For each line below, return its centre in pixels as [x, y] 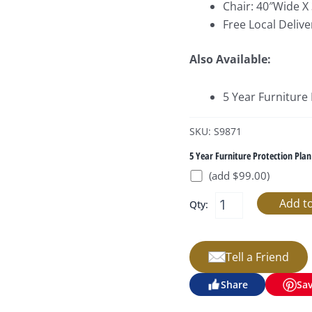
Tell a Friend [257, 257]
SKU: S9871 [216, 131]
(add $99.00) [239, 175]
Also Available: [230, 60]
